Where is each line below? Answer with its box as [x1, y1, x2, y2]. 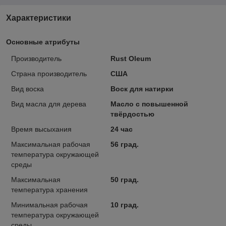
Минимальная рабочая [11, 200, 88, 209]
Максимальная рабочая [11, 140, 90, 148]
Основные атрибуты [6, 37, 80, 46]
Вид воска [11, 84, 44, 93]
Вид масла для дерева [11, 99, 86, 108]
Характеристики [6, 13, 71, 22]
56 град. [110, 140, 139, 148]
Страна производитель [11, 69, 87, 78]
